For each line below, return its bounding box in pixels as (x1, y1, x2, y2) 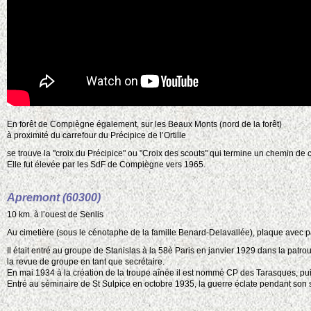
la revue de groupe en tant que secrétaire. (7, 257, 165, 267)
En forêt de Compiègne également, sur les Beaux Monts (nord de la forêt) (7, 119, 282, 130)
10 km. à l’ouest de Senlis (7, 210, 103, 220)
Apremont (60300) (7, 192, 101, 204)
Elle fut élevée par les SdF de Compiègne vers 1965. (7, 160, 205, 170)
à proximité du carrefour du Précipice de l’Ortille (7, 131, 186, 141)
